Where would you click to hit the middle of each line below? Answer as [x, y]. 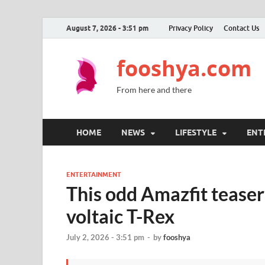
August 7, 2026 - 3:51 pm [107, 28]
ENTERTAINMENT [94, 174]
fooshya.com [184, 68]
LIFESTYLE [196, 132]
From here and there [154, 90]
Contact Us [241, 28]
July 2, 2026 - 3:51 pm [105, 237]
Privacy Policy [191, 28]
